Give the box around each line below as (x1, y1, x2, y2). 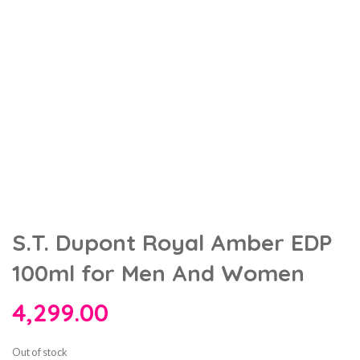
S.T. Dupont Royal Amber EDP (12, 227, 332, 256)
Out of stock (12, 345, 67, 358)
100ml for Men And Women (12, 258, 305, 287)
